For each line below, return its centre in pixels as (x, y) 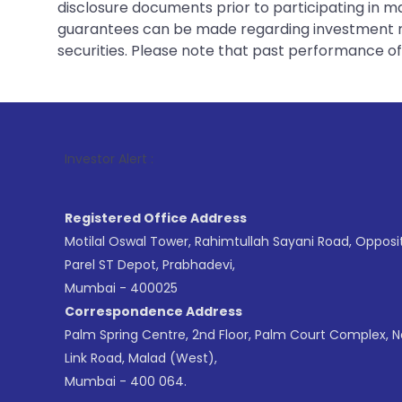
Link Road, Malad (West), (141, 358)
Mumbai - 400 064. (126, 381)
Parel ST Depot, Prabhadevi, (150, 265)
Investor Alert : (109, 159)
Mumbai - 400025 (121, 288)
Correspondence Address (153, 311)
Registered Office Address (156, 218)
